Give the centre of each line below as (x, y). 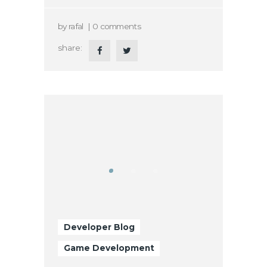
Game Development (109, 248)
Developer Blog (99, 227)
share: (70, 47)
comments (120, 26)
